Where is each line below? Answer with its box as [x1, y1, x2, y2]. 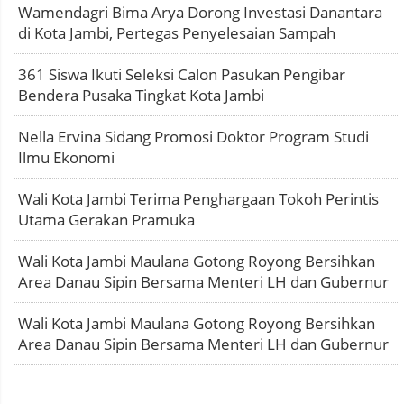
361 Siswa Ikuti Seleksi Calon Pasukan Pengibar [18, 64, 345, 86]
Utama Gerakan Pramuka [18, 209, 195, 231]
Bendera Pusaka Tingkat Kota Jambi [18, 85, 264, 106]
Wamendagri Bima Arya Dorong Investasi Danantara [18, 2, 382, 23]
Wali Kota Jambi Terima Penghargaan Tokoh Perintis [18, 188, 379, 210]
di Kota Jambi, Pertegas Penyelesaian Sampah [18, 23, 335, 44]
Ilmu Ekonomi [18, 147, 115, 169]
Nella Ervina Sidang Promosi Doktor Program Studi [18, 126, 369, 148]
